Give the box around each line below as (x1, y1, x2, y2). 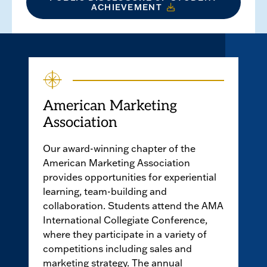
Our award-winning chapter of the (43, 142, 195, 155)
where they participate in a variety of (43, 228, 207, 241)
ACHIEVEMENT (91, 2, 162, 13)
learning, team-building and (43, 185, 167, 198)
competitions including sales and (43, 243, 192, 255)
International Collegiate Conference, (43, 214, 207, 226)
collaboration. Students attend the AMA (43, 200, 223, 212)
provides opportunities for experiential (43, 171, 216, 184)
